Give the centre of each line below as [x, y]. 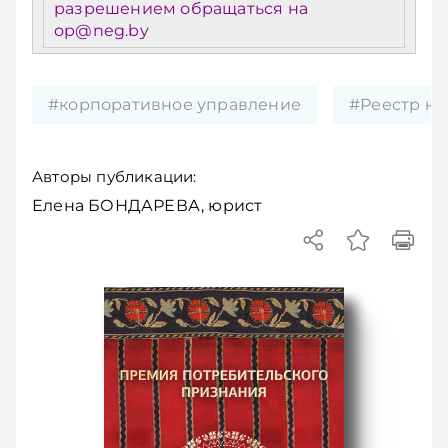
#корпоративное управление [174, 104]
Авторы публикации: [114, 176]
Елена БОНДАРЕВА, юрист [147, 205]
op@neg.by [101, 30]
